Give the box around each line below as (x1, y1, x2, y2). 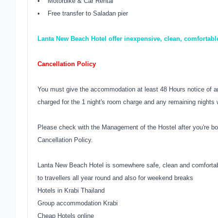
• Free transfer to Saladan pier (37, 10, 128, 17)
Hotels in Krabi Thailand (37, 187, 105, 194)
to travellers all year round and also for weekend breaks (37, 174, 193, 182)
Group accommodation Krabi (37, 200, 118, 207)
